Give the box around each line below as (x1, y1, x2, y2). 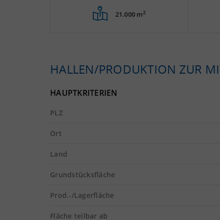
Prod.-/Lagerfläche (50, 191, 114, 200)
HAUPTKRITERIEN (50, 87, 118, 98)
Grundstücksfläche (50, 170, 115, 179)
